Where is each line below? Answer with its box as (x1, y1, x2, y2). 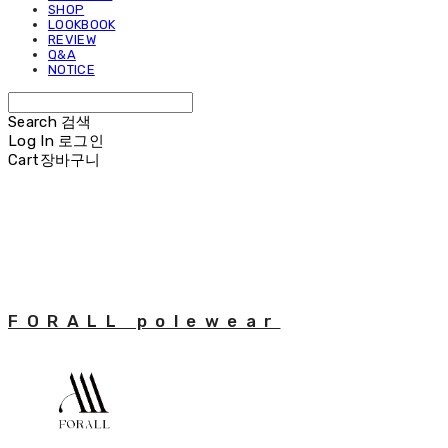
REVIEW (48, 31, 96, 47)
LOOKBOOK (48, 16, 116, 32)
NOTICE (48, 61, 95, 77)
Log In (8, 131, 54, 150)
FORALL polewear (8, 310, 281, 331)
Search (8, 112, 57, 131)
